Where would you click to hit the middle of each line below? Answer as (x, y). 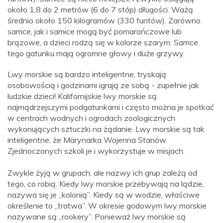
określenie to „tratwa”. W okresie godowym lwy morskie (107, 206)
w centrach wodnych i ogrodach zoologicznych (91, 118)
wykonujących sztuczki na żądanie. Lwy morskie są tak (106, 129)
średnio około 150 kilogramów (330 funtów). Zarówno (104, 21)
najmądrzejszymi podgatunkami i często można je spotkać (111, 107)
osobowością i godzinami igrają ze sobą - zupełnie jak (103, 85)
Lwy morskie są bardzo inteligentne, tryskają (87, 74)
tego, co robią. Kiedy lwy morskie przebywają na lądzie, (106, 184)
